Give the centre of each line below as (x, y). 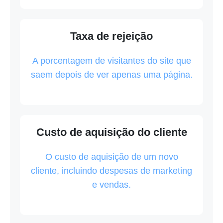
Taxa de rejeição (111, 36)
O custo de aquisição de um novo (111, 157)
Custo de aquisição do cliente (111, 132)
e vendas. (111, 185)
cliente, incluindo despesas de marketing (111, 171)
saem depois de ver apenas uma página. (111, 75)
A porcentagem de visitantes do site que (111, 61)
